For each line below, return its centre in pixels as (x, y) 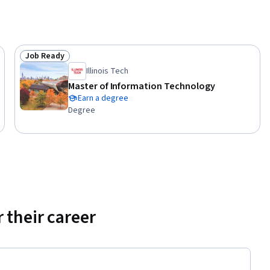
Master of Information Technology (142, 86)
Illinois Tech (107, 71)
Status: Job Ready (61, 62)
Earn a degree (103, 99)
